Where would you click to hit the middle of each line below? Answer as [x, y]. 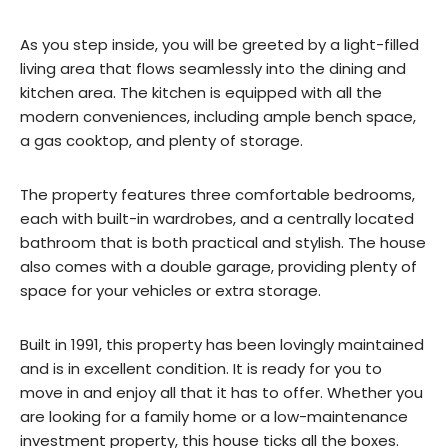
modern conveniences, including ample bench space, [218, 117]
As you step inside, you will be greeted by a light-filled [219, 45]
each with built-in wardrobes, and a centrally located [217, 219]
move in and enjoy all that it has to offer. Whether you [221, 393]
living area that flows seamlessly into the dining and [213, 69]
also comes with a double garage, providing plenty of [218, 267]
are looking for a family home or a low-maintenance [214, 417]
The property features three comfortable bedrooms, [217, 195]
